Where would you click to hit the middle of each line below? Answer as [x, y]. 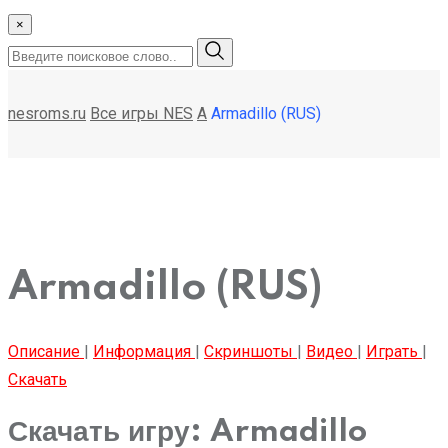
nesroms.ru [47, 113]
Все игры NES [141, 113]
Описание [46, 351]
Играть [394, 351]
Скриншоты [250, 351]
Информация [144, 351]
